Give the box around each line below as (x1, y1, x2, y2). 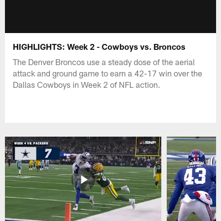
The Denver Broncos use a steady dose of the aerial (13, 56, 195, 67)
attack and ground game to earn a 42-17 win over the (13, 68, 203, 78)
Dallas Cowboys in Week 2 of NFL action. (13, 79, 161, 89)
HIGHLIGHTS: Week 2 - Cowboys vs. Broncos (13, 41, 186, 51)
